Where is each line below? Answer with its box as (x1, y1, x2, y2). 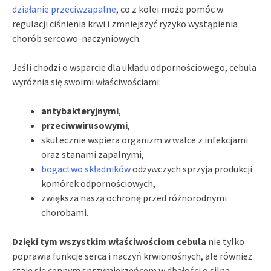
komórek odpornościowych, (41, 177, 155, 189)
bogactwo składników (41, 162, 131, 175)
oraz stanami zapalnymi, (41, 148, 144, 160)
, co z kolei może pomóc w (116, 2, 223, 15)
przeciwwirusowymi (41, 119, 128, 131)
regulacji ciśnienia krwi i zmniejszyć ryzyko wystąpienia (12, 17, 238, 30)
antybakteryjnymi (41, 104, 119, 117)
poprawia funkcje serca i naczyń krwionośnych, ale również (12, 249, 252, 262)
